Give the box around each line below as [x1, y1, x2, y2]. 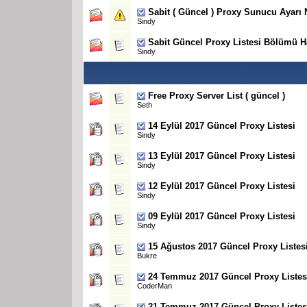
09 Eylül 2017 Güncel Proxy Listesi [148, 210, 295, 221]
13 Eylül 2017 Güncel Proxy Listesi [148, 150, 295, 161]
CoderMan [137, 281, 172, 290]
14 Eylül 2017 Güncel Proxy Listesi [148, 120, 295, 131]
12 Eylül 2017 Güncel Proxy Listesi [148, 180, 295, 191]
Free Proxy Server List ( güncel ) [148, 90, 285, 101]
